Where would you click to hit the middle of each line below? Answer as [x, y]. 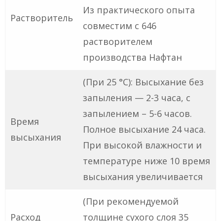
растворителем [118, 42]
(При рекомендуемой [131, 202]
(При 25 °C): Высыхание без [143, 82]
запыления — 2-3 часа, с [137, 98]
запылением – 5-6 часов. [137, 114]
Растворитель [42, 18]
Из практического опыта [139, 10]
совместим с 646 [120, 26]
